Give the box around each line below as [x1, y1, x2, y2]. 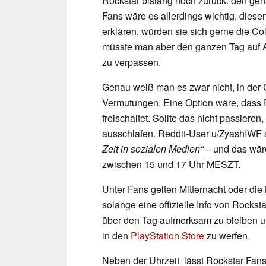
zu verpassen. [102, 55, 163, 69]
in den [102, 228, 131, 242]
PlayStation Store [131, 228, 204, 242]
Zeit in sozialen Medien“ [102, 141, 203, 156]
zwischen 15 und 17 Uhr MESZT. [102, 157, 240, 171]
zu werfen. [204, 228, 252, 242]
